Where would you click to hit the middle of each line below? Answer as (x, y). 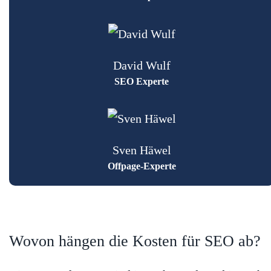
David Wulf (142, 65)
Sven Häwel (142, 150)
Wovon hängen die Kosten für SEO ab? (135, 241)
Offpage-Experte (142, 166)
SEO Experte (142, 81)
